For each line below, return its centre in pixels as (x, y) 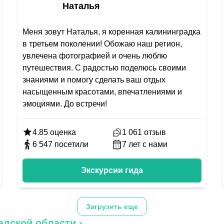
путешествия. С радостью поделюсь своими (104, 68)
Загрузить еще (112, 206)
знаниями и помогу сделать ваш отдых (94, 80)
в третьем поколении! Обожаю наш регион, (102, 44)
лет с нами (148, 144)
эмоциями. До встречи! (64, 104)
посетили (71, 144)
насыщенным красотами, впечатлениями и (102, 92)
